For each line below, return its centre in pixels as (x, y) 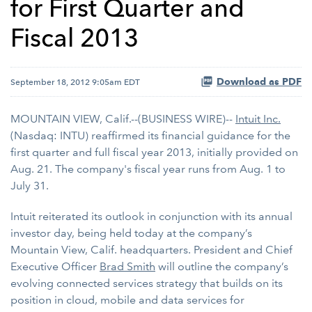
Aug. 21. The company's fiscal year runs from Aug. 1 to (148, 169)
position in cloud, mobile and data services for (127, 300)
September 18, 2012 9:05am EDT (75, 82)
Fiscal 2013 (75, 38)
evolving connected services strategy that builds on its (147, 283)
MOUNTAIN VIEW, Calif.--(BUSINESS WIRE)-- (123, 119)
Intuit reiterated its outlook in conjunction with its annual (151, 216)
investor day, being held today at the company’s (131, 233)
